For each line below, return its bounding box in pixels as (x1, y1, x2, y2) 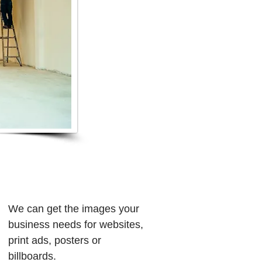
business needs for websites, (8, 219, 146, 230)
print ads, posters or (8, 235, 101, 246)
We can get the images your (8, 203, 139, 215)
